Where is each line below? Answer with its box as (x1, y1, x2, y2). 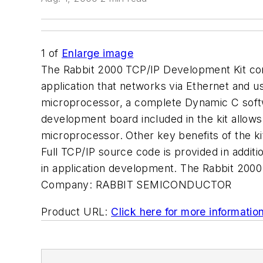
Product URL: (41, 205, 108, 218)
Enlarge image (62, 47, 134, 59)
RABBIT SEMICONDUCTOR (95, 178, 232, 191)
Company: (41, 178, 93, 191)
